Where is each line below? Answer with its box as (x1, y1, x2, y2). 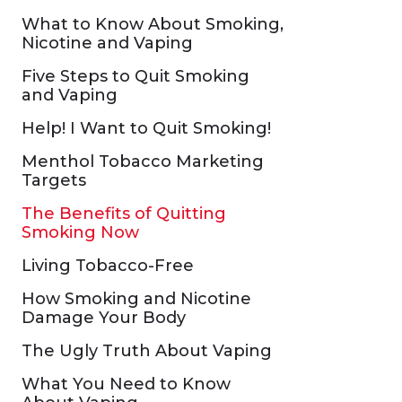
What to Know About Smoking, (22, 14, 284, 34)
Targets (22, 170, 86, 190)
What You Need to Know (22, 374, 231, 394)
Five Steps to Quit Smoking (22, 66, 249, 86)
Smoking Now (22, 223, 139, 242)
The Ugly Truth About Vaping (22, 341, 272, 361)
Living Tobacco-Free (22, 256, 194, 275)
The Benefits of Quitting (22, 204, 226, 223)
